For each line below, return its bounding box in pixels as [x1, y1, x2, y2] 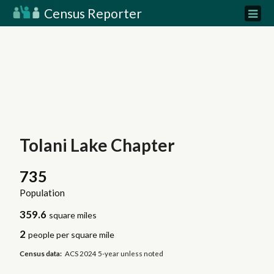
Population [19, 187, 65, 199]
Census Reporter [42, 6, 142, 21]
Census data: [19, 249, 62, 257]
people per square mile [28, 229, 115, 240]
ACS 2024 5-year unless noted [65, 249, 164, 257]
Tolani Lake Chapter [19, 135, 175, 155]
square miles [49, 210, 97, 221]
